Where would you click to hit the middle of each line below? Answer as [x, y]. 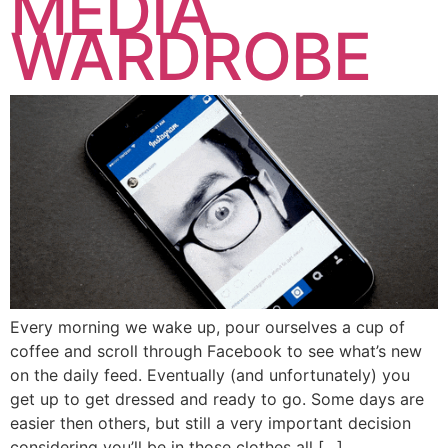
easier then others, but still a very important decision [210, 423]
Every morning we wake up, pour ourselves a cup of [207, 327]
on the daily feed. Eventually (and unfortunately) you [210, 375]
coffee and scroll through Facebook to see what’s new [216, 351]
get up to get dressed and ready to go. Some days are [217, 399]
